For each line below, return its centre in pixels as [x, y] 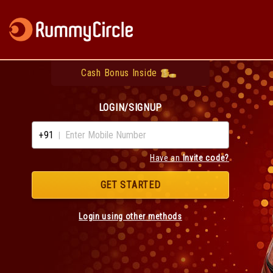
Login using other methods [130, 216]
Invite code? [206, 158]
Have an [166, 158]
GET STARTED [130, 185]
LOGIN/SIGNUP [130, 108]
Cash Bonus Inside [119, 73]
